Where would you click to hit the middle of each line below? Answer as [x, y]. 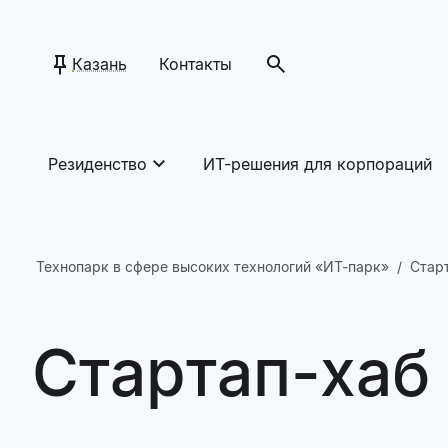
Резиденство [97, 164]
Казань [99, 64]
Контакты [195, 64]
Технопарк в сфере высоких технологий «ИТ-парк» [212, 266]
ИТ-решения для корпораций [317, 164]
